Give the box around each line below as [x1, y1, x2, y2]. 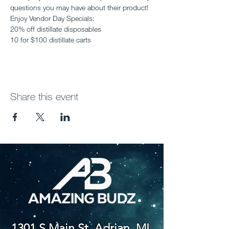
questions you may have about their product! [10, 3, 150, 12]
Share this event [10, 90, 78, 102]
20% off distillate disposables [10, 25, 101, 33]
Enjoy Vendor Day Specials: [10, 14, 95, 22]
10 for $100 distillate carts [10, 35, 91, 44]
